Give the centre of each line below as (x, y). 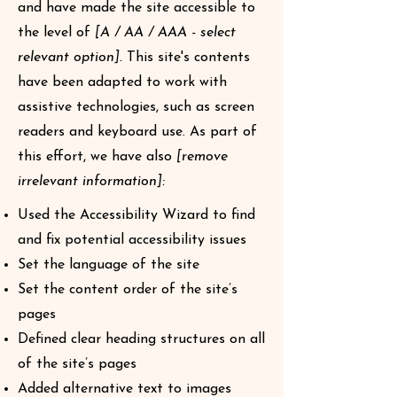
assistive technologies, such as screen (136, 107)
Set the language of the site (111, 265)
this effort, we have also (97, 157)
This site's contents (186, 58)
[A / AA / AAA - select (163, 33)
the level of (54, 33)
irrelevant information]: (91, 182)
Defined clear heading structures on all (141, 339)
